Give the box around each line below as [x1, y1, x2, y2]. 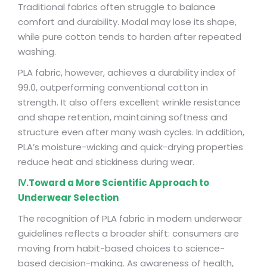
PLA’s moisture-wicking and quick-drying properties [18, 141, 243, 153]
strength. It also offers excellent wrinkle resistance [18, 96, 241, 108]
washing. [18, 45, 56, 58]
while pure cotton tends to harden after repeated [18, 30, 241, 43]
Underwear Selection [18, 191, 119, 204]
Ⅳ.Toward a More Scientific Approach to [18, 176, 209, 189]
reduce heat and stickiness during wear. [18, 156, 194, 168]
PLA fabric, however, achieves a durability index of [18, 66, 236, 79]
